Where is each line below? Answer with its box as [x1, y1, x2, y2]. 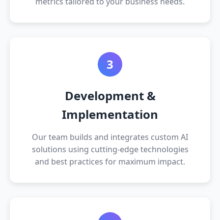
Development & [64, 87, 156, 104]
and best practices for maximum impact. [35, 156, 185, 167]
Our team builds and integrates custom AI [32, 131, 188, 142]
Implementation [62, 106, 158, 122]
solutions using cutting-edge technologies [31, 143, 189, 155]
